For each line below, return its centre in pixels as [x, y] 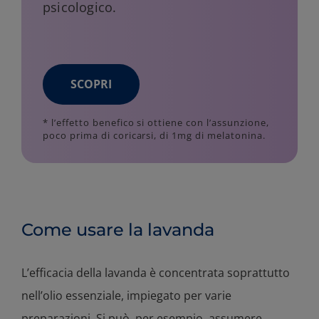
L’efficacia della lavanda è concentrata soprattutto [156, 273]
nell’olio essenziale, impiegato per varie [126, 296]
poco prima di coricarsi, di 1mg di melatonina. [154, 136]
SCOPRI [91, 84]
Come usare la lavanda [118, 230]
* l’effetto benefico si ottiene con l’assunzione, [156, 123]
